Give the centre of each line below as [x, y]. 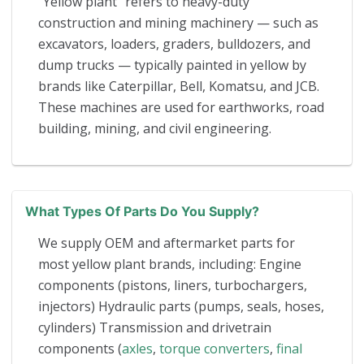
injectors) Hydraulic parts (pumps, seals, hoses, [181, 306]
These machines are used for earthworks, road [181, 107]
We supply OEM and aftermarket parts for [167, 243]
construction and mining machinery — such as [178, 22]
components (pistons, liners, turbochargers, [173, 285]
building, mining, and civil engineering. [155, 128]
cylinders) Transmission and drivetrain [155, 327]
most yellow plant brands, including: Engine [170, 264]
